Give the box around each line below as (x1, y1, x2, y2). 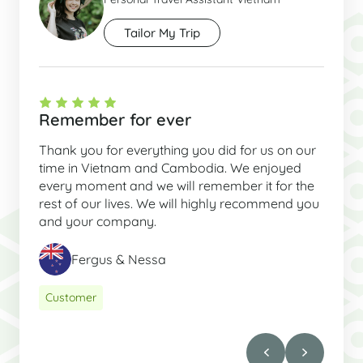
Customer (45, 290, 96, 305)
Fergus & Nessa (71, 250, 166, 267)
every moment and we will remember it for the (39, 177, 314, 194)
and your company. (39, 213, 156, 230)
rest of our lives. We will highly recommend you (39, 195, 319, 212)
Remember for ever (39, 109, 191, 130)
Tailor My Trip (124, 25, 200, 41)
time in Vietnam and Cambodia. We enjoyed (39, 160, 301, 177)
